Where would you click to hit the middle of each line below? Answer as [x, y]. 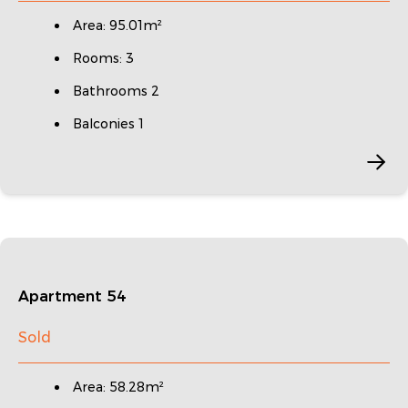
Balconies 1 [108, 123]
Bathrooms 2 [116, 91]
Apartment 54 [72, 296]
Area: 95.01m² [117, 25]
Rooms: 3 [103, 58]
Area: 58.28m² [118, 387]
